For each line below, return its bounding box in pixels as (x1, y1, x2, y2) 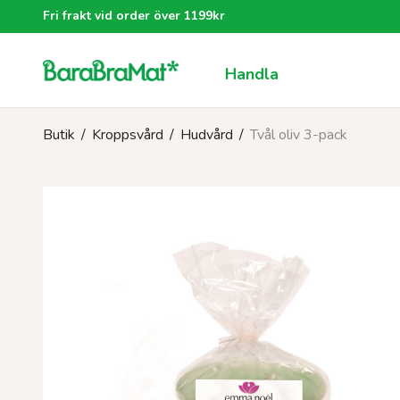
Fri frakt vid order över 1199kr (43, 7, 225, 24)
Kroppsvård (92, 125, 163, 145)
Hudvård (180, 125, 233, 145)
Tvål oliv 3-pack (250, 125, 347, 145)
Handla (224, 63, 279, 86)
